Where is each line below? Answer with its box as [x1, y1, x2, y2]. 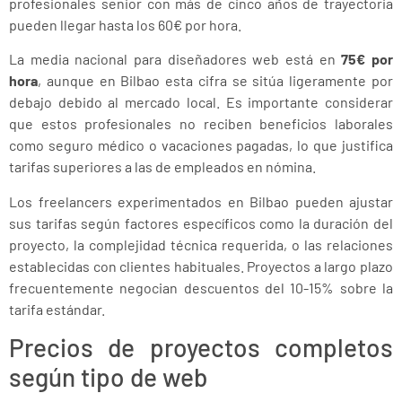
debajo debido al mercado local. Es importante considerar [9, 93, 393, 111]
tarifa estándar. [9, 300, 105, 318]
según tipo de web [9, 362, 207, 393]
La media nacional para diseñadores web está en [9, 50, 342, 68]
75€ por [341, 50, 394, 68]
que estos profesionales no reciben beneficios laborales [9, 115, 393, 133]
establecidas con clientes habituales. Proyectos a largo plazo [9, 257, 393, 275]
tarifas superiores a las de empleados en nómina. [9, 158, 316, 176]
